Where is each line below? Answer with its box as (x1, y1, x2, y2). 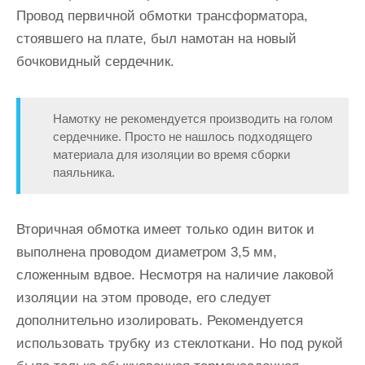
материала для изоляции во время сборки (53, 147, 290, 161)
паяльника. (53, 165, 115, 179)
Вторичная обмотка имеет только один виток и (16, 222, 314, 237)
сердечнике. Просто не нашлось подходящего (53, 130, 312, 143)
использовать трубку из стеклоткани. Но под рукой (16, 336, 343, 351)
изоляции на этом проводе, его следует (16, 290, 271, 306)
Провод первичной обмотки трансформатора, (16, 8, 308, 24)
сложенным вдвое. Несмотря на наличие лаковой (16, 267, 334, 283)
